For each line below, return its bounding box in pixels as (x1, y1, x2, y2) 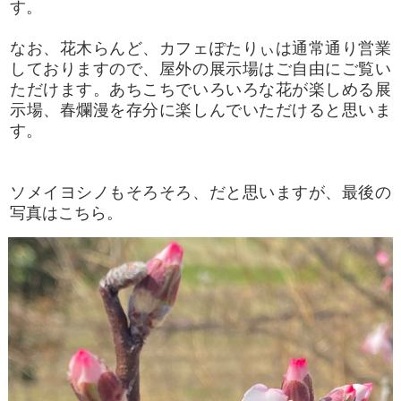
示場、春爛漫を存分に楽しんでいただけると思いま (10, 100, 391, 119)
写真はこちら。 (10, 203, 124, 222)
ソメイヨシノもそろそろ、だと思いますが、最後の (10, 183, 391, 201)
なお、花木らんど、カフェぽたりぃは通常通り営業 (10, 38, 391, 57)
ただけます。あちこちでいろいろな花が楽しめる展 (10, 80, 391, 98)
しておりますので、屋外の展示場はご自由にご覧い (10, 59, 391, 78)
